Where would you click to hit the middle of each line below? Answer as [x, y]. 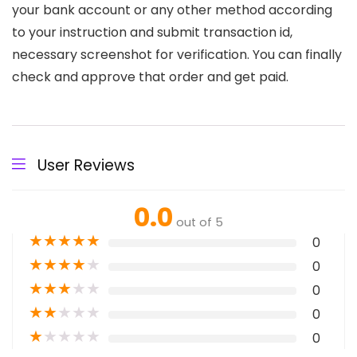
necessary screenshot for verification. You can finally [177, 54]
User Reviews [86, 165]
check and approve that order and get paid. [150, 76]
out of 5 [200, 222]
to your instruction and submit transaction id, [152, 32]
